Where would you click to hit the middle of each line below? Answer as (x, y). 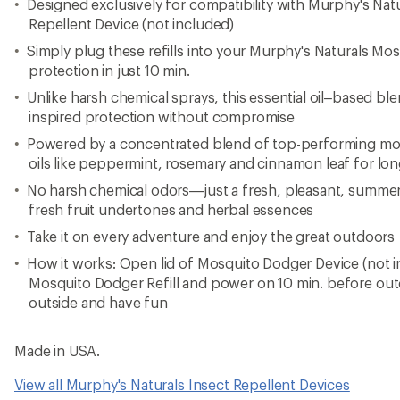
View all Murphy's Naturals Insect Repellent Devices (182, 384)
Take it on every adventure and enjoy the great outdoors (211, 236)
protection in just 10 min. (109, 70)
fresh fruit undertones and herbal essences (171, 209)
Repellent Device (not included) (132, 23)
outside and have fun (98, 302)
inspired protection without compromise (162, 116)
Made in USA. (58, 350)
